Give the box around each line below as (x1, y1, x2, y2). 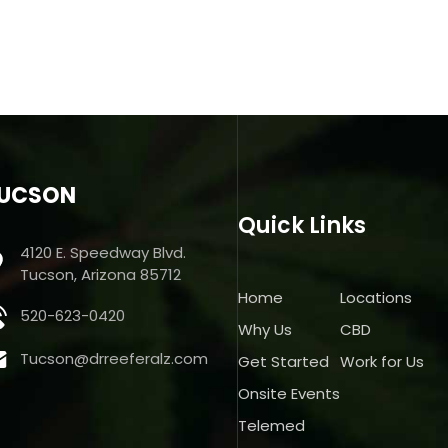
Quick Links (238, 209, 367, 241)
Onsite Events (238, 382, 341, 404)
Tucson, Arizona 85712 (20, 263, 182, 285)
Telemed (238, 414, 306, 436)
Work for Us (340, 350, 425, 372)
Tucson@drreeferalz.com (20, 348, 209, 370)
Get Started (238, 350, 330, 372)
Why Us (238, 318, 293, 340)
